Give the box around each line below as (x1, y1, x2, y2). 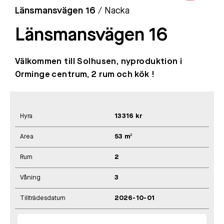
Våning (20, 174, 40, 181)
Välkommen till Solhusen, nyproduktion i (15, 57, 182, 66)
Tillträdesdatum (20, 194, 65, 201)
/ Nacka (95, 6, 129, 15)
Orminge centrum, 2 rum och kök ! (15, 70, 155, 79)
